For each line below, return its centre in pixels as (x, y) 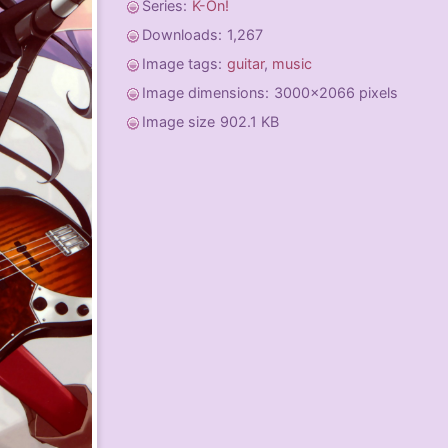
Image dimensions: (205, 92)
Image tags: (182, 63)
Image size (178, 121)
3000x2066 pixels (336, 92)
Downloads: (182, 34)
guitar (245, 63)
